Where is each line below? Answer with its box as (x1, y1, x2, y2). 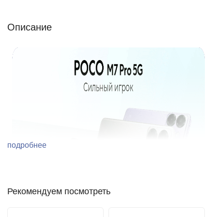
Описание (7, 22, 52, 32)
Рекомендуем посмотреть (7, 186, 110, 196)
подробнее (7, 141, 48, 149)
